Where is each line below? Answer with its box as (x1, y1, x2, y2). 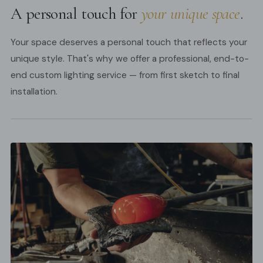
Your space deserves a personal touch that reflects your (11, 36, 247, 48)
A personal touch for (11, 3, 141, 23)
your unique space (141, 3, 240, 23)
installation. (11, 85, 58, 97)
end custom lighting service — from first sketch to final (11, 69, 240, 81)
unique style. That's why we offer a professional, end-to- (11, 52, 249, 65)
